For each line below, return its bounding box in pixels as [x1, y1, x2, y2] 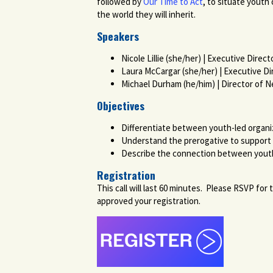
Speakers [97, 28, 139, 44]
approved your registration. [97, 195, 202, 207]
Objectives [97, 97, 147, 113]
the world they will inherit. [97, 9, 196, 20]
